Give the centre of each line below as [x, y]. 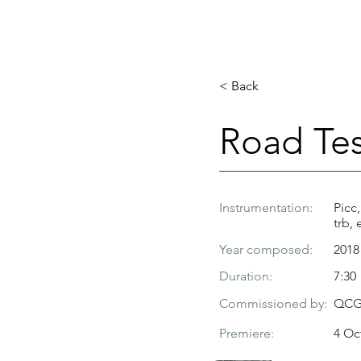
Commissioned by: [273, 303]
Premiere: [247, 333]
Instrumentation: [266, 207]
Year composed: [266, 249]
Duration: [246, 276]
